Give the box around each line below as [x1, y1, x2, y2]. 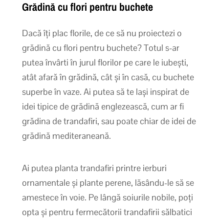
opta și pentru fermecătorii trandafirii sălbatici [22, 206, 192, 218]
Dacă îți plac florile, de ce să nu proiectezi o [22, 27, 182, 39]
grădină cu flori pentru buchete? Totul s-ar [22, 42, 179, 53]
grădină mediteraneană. [22, 130, 111, 141]
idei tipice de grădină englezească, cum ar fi [22, 100, 184, 112]
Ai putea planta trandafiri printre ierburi [22, 162, 167, 174]
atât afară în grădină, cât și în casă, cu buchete [22, 71, 194, 83]
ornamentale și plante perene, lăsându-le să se [22, 176, 194, 188]
